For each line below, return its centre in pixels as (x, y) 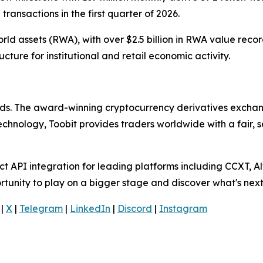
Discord (135, 208)
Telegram (41, 208)
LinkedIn (90, 208)
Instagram (183, 208)
